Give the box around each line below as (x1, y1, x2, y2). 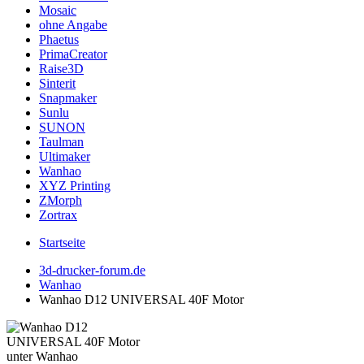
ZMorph (39, 193, 82, 207)
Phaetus (39, 32, 79, 46)
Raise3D (39, 62, 84, 76)
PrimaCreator (39, 47, 107, 61)
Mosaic (39, 3, 76, 17)
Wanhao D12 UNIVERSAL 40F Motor (39, 292, 244, 306)
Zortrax (39, 208, 77, 222)
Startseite (39, 236, 85, 249)
